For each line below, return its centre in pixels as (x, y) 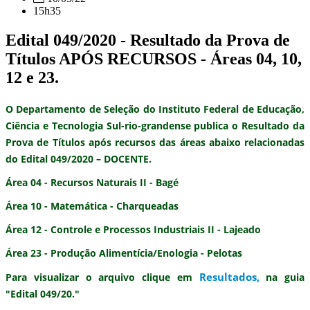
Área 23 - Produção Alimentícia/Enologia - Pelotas (124, 253)
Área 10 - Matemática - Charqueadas (92, 206)
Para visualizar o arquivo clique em (102, 277)
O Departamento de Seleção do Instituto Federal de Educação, (155, 109)
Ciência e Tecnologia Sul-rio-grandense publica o (124, 125)
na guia (282, 277)
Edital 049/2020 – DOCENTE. (86, 158)
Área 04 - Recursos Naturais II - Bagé (92, 182)
